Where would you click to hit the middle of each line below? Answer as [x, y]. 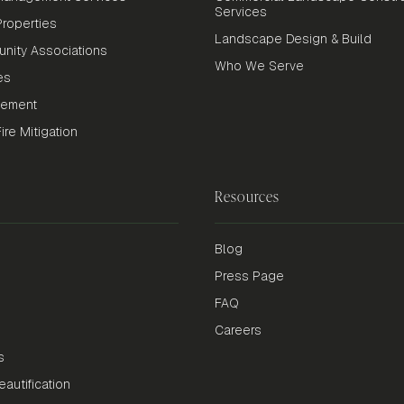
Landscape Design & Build [293, 39]
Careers [238, 331]
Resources [247, 197]
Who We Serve [259, 66]
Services [240, 12]
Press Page [249, 276]
